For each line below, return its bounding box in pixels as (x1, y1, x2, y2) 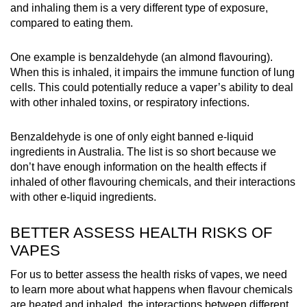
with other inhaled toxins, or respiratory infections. (10, 97, 249, 109)
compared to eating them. (10, 17, 133, 29)
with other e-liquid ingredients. (10, 191, 156, 204)
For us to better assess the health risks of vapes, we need (10, 269, 287, 281)
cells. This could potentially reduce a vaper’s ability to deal (10, 82, 293, 94)
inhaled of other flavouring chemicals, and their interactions (10, 176, 295, 188)
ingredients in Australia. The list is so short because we (10, 146, 276, 158)
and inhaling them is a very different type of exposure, (10, 2, 268, 14)
